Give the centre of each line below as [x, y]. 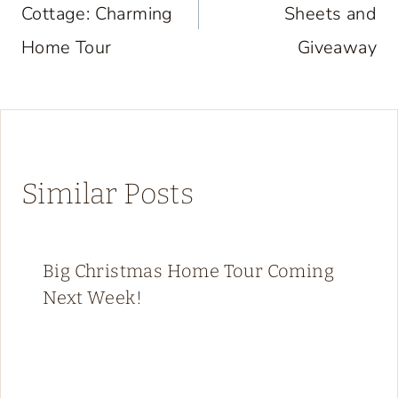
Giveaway [337, 48]
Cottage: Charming [97, 14]
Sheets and [330, 14]
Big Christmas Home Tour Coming [188, 271]
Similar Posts [108, 194]
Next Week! [93, 298]
